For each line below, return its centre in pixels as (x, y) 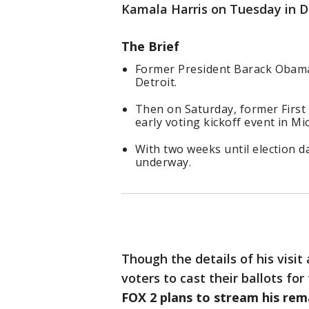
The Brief (150, 47)
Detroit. (156, 82)
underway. (163, 162)
